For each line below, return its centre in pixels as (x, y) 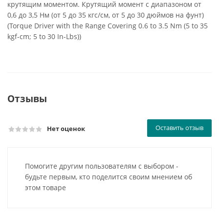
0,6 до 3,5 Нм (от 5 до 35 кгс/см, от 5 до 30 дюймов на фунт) (106, 15)
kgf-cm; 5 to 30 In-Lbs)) (44, 36)
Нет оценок (66, 129)
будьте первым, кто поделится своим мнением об (109, 177)
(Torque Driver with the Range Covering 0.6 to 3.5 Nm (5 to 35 (108, 26)
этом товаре (45, 187)
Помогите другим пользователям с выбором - (102, 166)
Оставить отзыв (179, 128)
